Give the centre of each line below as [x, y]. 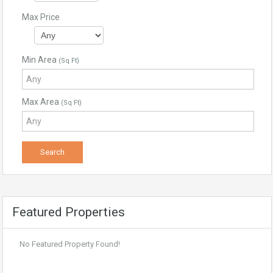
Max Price [41, 17]
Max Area [41, 102]
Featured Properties [69, 212]
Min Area [40, 60]
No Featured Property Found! [70, 244]
